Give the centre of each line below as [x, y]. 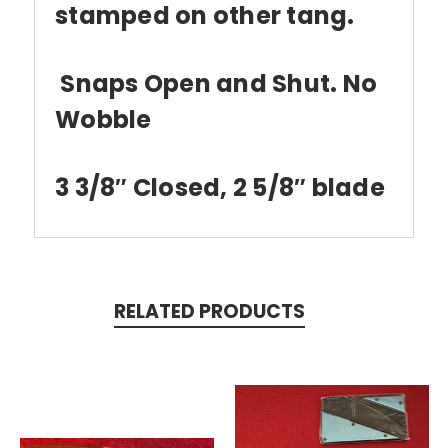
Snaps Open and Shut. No [216, 84]
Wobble [103, 120]
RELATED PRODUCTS [209, 312]
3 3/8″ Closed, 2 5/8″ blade [220, 188]
